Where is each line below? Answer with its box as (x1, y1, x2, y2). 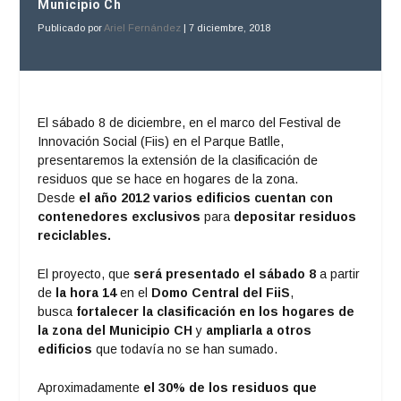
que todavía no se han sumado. (96, 341, 278, 356)
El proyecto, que (38, 266, 134, 281)
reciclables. (38, 227, 112, 243)
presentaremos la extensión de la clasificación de (38, 152, 319, 167)
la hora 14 (52, 285, 117, 300)
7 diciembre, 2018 (189, 21, 271, 33)
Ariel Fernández (104, 21, 182, 33)
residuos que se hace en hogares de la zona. (38, 171, 299, 186)
